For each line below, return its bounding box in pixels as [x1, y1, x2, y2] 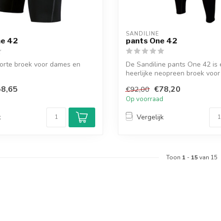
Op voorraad [126, 94, 163, 104]
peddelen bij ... [126, 77, 171, 87]
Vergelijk [137, 112, 164, 122]
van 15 [198, 153, 218, 161]
